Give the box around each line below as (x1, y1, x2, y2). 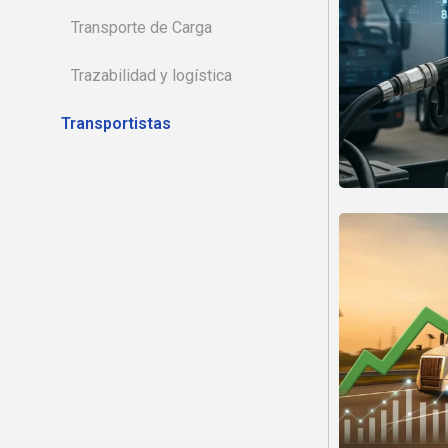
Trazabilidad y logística (71, 66, 232, 85)
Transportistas (61, 114, 171, 133)
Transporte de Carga (71, 18, 212, 37)
